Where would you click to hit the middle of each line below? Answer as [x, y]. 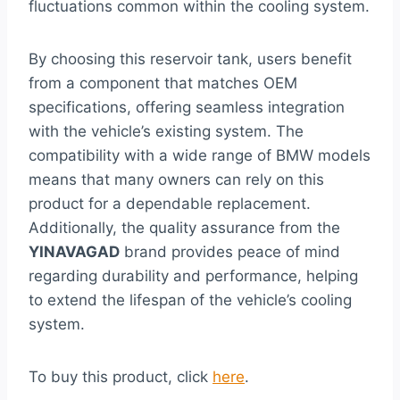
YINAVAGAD [74, 251]
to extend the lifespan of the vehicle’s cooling [190, 300]
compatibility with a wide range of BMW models [200, 155]
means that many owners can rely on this [176, 179]
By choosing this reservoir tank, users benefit [190, 58]
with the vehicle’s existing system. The [166, 131]
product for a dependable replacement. [170, 203]
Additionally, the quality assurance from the [184, 227]
